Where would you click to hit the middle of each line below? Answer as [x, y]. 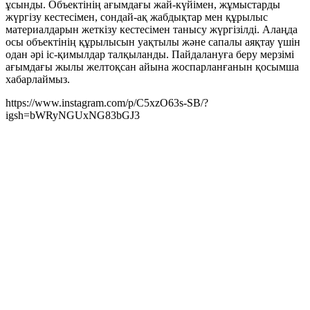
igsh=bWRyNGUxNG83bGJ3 [73, 116]
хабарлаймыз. [38, 80]
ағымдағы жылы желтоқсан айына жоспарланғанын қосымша [152, 67]
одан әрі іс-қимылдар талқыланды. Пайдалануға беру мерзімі [150, 55]
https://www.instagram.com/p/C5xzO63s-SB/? [107, 103]
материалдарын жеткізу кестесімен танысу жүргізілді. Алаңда [152, 30]
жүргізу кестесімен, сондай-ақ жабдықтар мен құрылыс [137, 17]
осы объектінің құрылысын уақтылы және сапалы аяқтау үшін [153, 42]
